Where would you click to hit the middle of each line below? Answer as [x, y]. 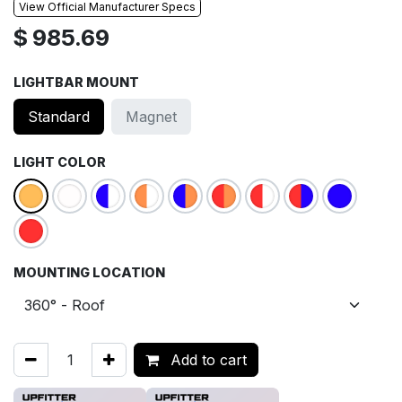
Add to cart [206, 359]
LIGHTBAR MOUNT [76, 82]
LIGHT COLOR [60, 162]
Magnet [152, 116]
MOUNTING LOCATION [89, 272]
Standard [59, 116]
